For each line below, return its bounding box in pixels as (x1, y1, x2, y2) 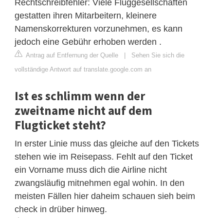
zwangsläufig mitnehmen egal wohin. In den (15, 178, 184, 188)
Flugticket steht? (15, 117, 106, 133)
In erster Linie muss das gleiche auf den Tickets (15, 138, 199, 148)
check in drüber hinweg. (15, 204, 107, 214)
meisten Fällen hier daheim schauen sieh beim (15, 191, 195, 201)
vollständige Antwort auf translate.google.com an (15, 65, 151, 73)
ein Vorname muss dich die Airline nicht (15, 164, 167, 175)
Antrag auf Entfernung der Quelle (24, 51, 118, 59)
